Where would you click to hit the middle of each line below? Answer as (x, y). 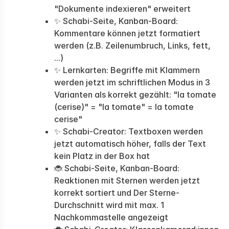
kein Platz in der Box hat (102, 156)
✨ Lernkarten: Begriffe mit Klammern (127, 70)
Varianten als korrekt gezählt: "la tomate (135, 95)
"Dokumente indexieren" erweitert (122, 9)
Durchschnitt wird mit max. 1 (109, 205)
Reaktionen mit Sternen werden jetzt (127, 180)
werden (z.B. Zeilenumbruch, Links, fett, (132, 45)
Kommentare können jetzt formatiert (127, 33)
